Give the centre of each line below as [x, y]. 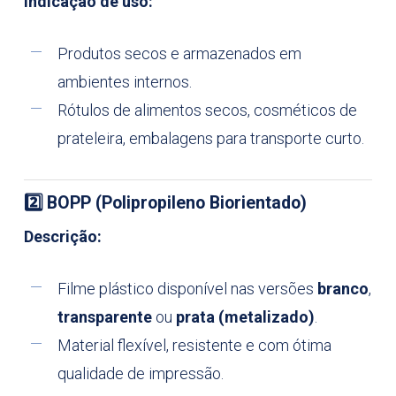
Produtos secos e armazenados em [179, 54]
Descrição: [62, 237]
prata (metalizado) [245, 317]
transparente [104, 317]
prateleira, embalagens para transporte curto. [210, 139]
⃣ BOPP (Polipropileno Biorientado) [174, 203]
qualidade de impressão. [140, 374]
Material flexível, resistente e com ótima [194, 346]
